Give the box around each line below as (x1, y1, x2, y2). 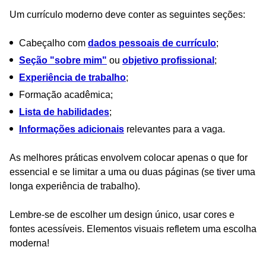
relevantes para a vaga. (124, 123, 225, 134)
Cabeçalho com (19, 37, 88, 48)
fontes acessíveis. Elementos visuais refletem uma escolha (9, 223, 256, 234)
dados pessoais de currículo (88, 37, 216, 48)
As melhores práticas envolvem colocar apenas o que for (9, 152, 248, 163)
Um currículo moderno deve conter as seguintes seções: (9, 9, 245, 20)
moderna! (9, 237, 49, 248)
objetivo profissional (122, 55, 214, 65)
